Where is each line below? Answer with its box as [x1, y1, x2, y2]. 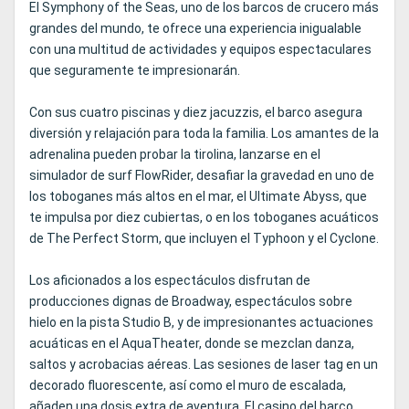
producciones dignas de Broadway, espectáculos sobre [29, 294, 352, 309]
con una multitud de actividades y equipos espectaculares [29, 42, 372, 58]
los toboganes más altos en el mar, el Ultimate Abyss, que [29, 189, 367, 204]
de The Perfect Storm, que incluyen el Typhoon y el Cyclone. [29, 231, 379, 246]
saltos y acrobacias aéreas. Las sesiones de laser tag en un [29, 357, 378, 372]
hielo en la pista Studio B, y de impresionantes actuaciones [29, 315, 373, 330]
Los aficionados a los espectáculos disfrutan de [29, 273, 310, 288]
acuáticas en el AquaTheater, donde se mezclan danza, [29, 336, 354, 351]
